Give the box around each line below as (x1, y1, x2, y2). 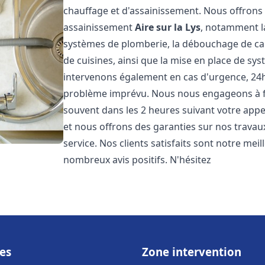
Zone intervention (142, 244, 241, 259)
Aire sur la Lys (135, 21, 201, 34)
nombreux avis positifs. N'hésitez (63, 153, 212, 166)
